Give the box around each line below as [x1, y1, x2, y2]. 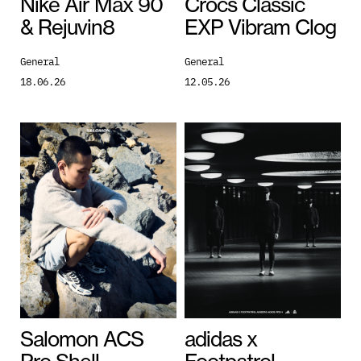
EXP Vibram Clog [185, 14, 336, 41]
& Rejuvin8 [20, 14, 114, 41]
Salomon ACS [20, 325, 143, 352]
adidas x [185, 325, 257, 352]
